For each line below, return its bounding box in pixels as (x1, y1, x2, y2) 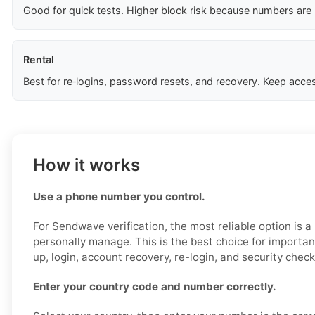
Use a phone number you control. (33, 190, 205, 204)
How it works (33, 155, 140, 176)
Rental (23, 53, 54, 66)
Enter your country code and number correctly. (33, 280, 276, 294)
